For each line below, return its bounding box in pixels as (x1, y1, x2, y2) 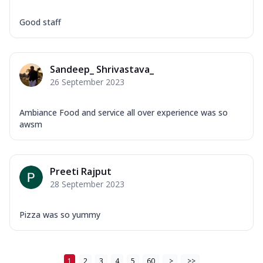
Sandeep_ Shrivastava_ (50, 62, 154, 76)
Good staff (19, 16, 61, 28)
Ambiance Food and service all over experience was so (19, 106, 228, 118)
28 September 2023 (50, 178, 124, 190)
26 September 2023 (50, 76, 124, 87)
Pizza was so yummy (19, 208, 100, 220)
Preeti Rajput (50, 164, 112, 178)
